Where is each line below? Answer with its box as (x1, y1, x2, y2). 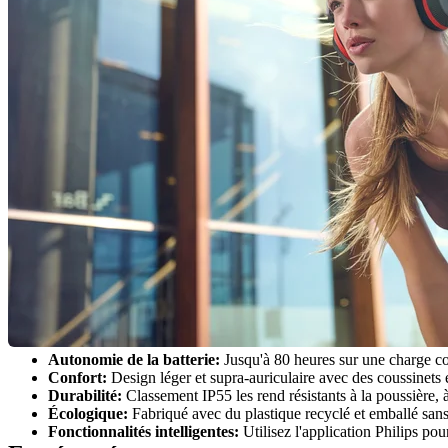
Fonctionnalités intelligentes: (48, 422, 239, 440)
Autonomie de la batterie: (48, 350, 220, 368)
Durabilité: (48, 386, 122, 404)
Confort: (48, 368, 107, 386)
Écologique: (48, 404, 128, 422)
